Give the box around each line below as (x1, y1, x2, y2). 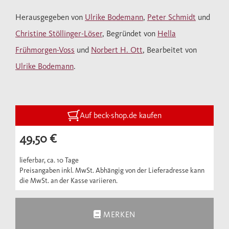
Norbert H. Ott (91, 45, 143, 55)
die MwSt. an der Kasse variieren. (19, 176, 118, 186)
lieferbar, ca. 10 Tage (19, 156, 79, 165)
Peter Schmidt (147, 12, 196, 22)
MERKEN (103, 210, 136, 220)
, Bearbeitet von (143, 45, 197, 55)
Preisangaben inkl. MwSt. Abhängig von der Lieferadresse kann (19, 166, 204, 175)
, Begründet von (102, 29, 157, 39)
